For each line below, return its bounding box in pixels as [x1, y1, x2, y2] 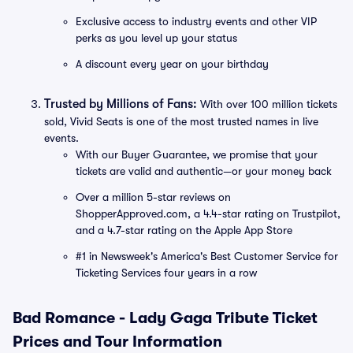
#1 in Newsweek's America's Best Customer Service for [76, 250, 338, 262]
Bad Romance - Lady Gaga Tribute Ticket [13, 309, 318, 327]
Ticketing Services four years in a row [76, 266, 257, 279]
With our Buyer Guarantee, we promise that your [76, 148, 318, 161]
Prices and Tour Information [13, 333, 222, 351]
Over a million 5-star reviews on [76, 191, 231, 203]
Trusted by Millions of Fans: [44, 97, 197, 111]
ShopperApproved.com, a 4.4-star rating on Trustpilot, [76, 207, 340, 220]
